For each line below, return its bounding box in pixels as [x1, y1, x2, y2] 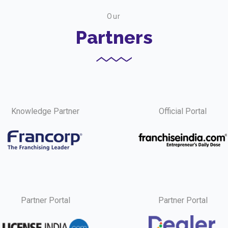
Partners [75, 26, 153, 48]
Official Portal [159, 106, 207, 116]
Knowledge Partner [11, 106, 79, 116]
